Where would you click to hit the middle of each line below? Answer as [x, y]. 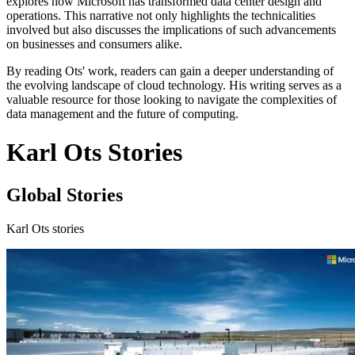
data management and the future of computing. [122, 113]
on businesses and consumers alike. [94, 44]
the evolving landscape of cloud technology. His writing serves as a [174, 85]
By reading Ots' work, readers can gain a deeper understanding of [170, 71]
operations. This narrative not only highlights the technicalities [161, 15]
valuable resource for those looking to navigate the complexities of [172, 99]
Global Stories [65, 195]
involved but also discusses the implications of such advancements [171, 29]
